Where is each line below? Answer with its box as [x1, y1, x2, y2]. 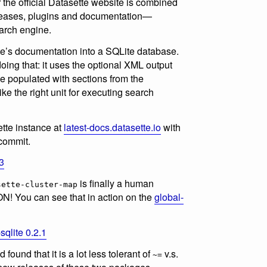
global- [154, 190, 184, 204]
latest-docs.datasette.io [64, 120, 161, 134]
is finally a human [77, 176, 154, 191]
